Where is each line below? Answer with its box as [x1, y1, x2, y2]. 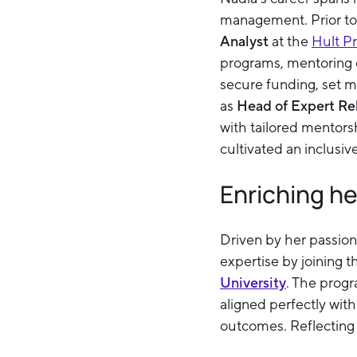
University [220, 274, 286, 291]
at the [269, 33, 312, 49]
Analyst [220, 33, 269, 49]
